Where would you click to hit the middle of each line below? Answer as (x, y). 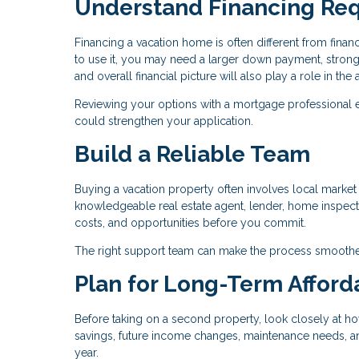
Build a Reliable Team (192, 154)
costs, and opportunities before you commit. (190, 222)
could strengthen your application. (164, 121)
